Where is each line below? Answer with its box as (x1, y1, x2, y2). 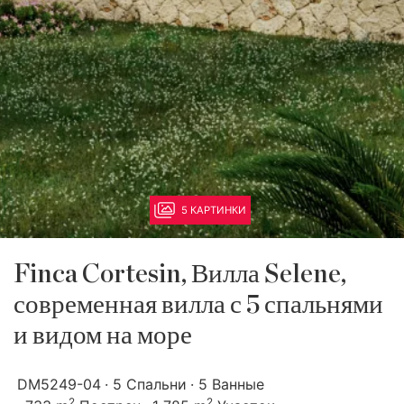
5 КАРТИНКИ (181, 204, 246, 216)
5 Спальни (113, 375, 187, 393)
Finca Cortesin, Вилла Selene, (14, 262, 346, 288)
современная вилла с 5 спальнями (14, 292, 383, 318)
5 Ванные (198, 375, 264, 393)
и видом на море (14, 323, 192, 349)
